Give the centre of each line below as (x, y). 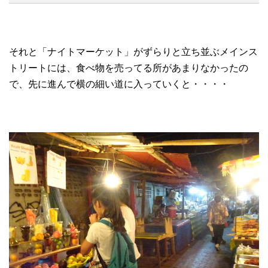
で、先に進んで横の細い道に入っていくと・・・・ (119, 84)
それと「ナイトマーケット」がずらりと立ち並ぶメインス (133, 51)
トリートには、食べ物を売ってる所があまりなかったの (129, 68)
